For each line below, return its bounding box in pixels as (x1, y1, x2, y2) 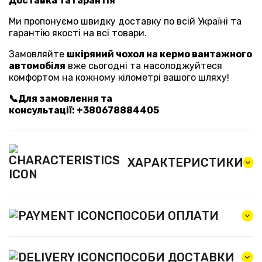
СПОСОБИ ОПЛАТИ (106, 208, 219, 223)
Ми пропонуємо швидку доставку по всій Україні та (9, 15, 242, 27)
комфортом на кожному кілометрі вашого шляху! (9, 71, 229, 83)
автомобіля (9, 60, 65, 71)
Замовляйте (9, 48, 67, 60)
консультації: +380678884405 (9, 104, 159, 116)
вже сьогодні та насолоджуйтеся (65, 60, 222, 71)
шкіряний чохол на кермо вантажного (67, 48, 252, 60)
